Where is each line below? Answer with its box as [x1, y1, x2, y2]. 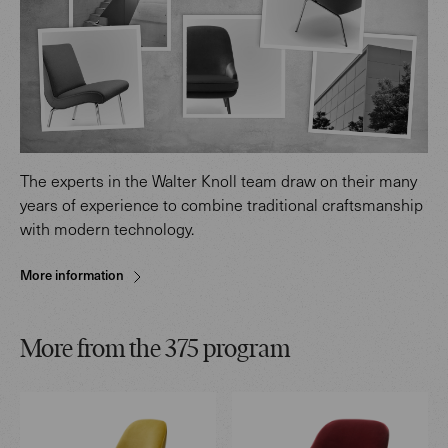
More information [20, 264, 124, 284]
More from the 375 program [20, 336, 290, 364]
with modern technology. [20, 217, 198, 239]
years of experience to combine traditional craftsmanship [20, 193, 423, 215]
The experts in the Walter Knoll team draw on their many [20, 169, 417, 191]
